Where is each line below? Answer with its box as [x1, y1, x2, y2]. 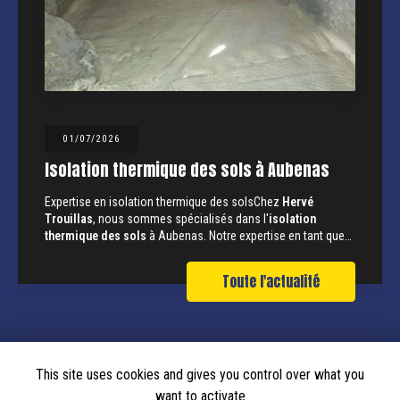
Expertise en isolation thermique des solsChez [45, 194, 282, 209]
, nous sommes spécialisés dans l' [93, 211, 269, 226]
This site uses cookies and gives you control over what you [36, 366, 364, 383]
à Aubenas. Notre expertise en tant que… [146, 228, 352, 243]
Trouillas [45, 211, 93, 226]
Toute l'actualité [222, 270, 320, 292]
